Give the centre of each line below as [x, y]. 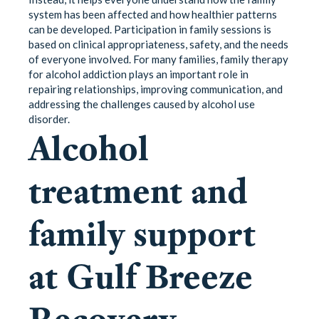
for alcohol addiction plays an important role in [138, 74]
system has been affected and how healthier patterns [153, 14]
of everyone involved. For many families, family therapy [158, 59]
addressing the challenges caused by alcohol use [142, 104]
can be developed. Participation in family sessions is [150, 29]
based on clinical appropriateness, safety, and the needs [158, 44]
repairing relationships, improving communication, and [156, 89]
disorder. [49, 119]
